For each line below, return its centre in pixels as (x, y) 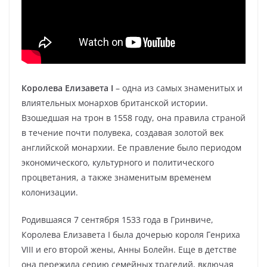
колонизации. (50, 192)
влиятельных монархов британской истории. (115, 103)
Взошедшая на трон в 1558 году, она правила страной (133, 118)
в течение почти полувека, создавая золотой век (122, 133)
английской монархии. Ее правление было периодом (131, 148)
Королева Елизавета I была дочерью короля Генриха (131, 235)
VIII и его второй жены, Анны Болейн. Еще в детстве (129, 249)
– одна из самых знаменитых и (178, 88)
